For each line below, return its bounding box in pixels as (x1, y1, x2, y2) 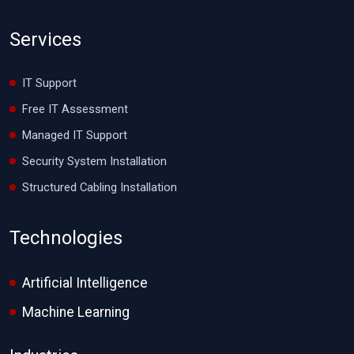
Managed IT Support (22, 127, 127, 142)
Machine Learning (22, 303, 130, 320)
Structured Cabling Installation (22, 179, 177, 194)
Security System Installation (22, 153, 167, 168)
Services (9, 28, 81, 51)
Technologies (9, 226, 122, 249)
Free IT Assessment (22, 101, 128, 116)
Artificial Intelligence (22, 274, 148, 291)
